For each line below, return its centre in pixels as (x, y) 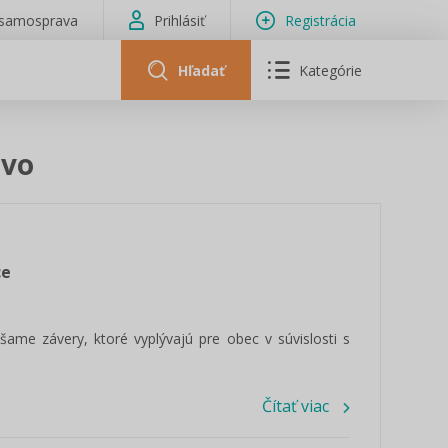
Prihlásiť (179, 20)
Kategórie (331, 70)
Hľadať (201, 70)
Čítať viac (295, 406)
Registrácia (320, 20)
